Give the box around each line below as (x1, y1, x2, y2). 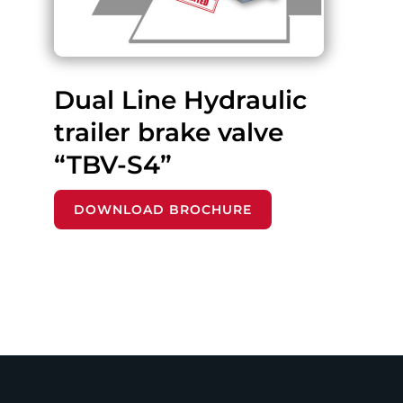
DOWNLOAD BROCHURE (74, 201, 252, 218)
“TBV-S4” (54, 148, 172, 180)
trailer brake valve (54, 116, 283, 148)
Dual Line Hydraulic (54, 84, 307, 115)
